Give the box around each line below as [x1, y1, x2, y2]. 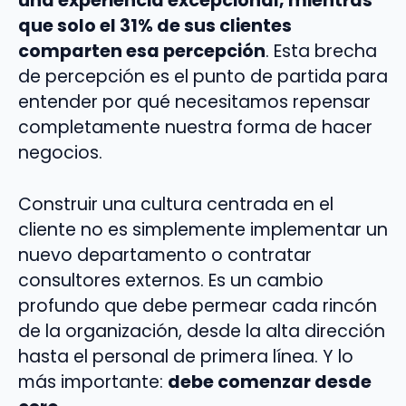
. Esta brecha [266, 38, 377, 63]
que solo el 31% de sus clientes [18, 13, 292, 38]
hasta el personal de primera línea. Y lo [18, 343, 353, 369]
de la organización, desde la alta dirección [18, 318, 385, 343]
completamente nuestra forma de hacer [18, 114, 372, 140]
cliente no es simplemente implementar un [18, 217, 388, 242]
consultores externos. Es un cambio [18, 267, 324, 293]
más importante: [18, 369, 168, 394]
